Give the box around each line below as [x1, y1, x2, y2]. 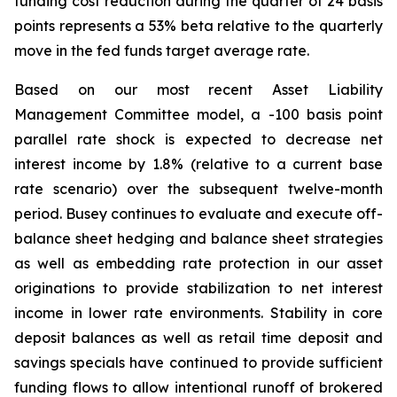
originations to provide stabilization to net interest [14, 279, 383, 297]
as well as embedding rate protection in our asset [14, 254, 383, 272]
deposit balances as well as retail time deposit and [14, 329, 383, 346]
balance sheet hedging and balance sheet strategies [14, 230, 383, 247]
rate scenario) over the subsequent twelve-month [14, 180, 383, 198]
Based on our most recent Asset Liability [14, 81, 383, 98]
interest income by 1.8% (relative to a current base [14, 155, 383, 173]
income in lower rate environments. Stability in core [14, 304, 383, 322]
